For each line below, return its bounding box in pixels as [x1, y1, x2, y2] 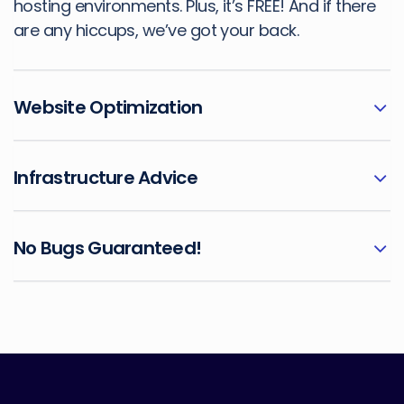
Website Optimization [14, 95, 203, 121]
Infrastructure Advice [14, 165, 197, 191]
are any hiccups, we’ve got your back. [14, 19, 299, 42]
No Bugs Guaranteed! [14, 235, 202, 262]
